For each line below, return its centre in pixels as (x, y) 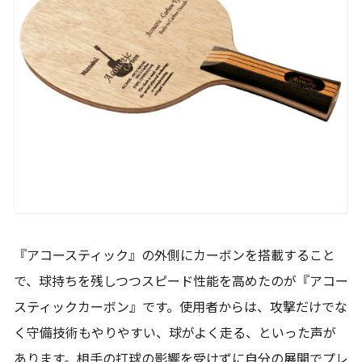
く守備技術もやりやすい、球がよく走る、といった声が (175, 334)
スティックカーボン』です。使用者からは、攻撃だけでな (181, 308)
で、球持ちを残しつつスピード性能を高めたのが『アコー (181, 282)
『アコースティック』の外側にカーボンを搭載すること (175, 256)
